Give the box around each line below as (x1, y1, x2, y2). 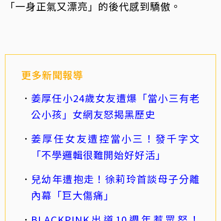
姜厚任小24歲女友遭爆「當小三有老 (31, 90, 200, 105)
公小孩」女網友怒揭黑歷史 (31, 107, 155, 121)
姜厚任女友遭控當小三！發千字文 (31, 131, 200, 146)
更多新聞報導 (21, 67, 83, 82)
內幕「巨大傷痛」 (31, 187, 114, 202)
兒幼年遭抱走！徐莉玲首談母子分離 (31, 171, 200, 186)
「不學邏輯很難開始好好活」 (31, 147, 166, 162)
